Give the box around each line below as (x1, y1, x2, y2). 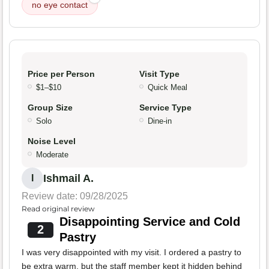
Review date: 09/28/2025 (22, 191, 128, 202)
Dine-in (148, 116, 172, 126)
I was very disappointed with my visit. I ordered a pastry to (22, 247, 241, 258)
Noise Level (28, 136, 76, 147)
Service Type (139, 103, 192, 113)
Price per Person (28, 69, 95, 79)
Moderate (36, 150, 68, 160)
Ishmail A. (43, 172, 94, 185)
